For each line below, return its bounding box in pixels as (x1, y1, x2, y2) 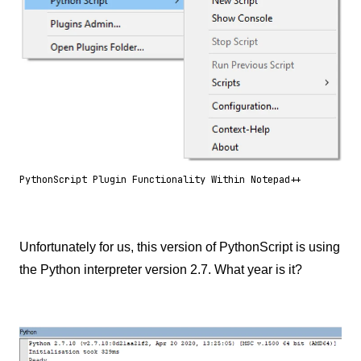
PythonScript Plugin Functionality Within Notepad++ (19, 173, 301, 187)
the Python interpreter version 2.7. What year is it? (19, 263, 302, 277)
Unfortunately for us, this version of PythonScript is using (19, 240, 340, 255)
